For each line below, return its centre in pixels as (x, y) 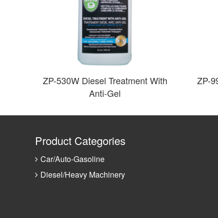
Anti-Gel (105, 93)
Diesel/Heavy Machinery (83, 175)
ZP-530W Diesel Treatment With (105, 81)
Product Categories (80, 141)
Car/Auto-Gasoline (73, 159)
